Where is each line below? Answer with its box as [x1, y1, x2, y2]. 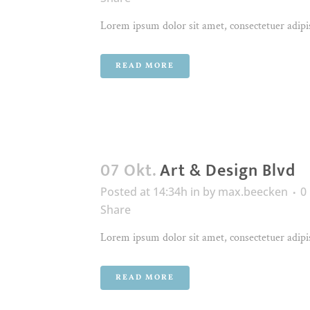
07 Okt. [100, 157, 156, 185]
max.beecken [218, 184, 288, 199]
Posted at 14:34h [100, 184, 188, 199]
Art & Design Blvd [160, 157, 295, 185]
